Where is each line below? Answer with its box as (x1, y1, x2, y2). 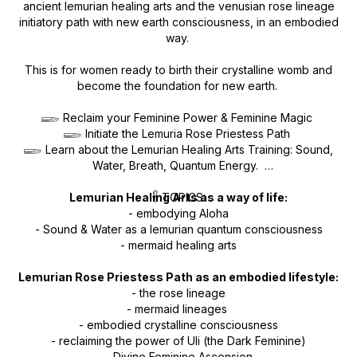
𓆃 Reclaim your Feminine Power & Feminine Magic (41, 111, 316, 124)
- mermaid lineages (127, 302, 230, 316)
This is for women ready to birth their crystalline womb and (25, 63, 332, 76)
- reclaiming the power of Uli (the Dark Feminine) (51, 334, 306, 347)
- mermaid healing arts (120, 238, 237, 252)
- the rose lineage (131, 286, 226, 300)
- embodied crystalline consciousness (79, 318, 278, 331)
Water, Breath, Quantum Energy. (92, 159, 265, 172)
